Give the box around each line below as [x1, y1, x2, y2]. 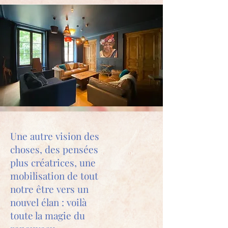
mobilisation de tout [10, 169, 98, 182]
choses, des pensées [10, 142, 98, 156]
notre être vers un [10, 182, 89, 195]
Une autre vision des [10, 129, 99, 142]
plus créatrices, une [10, 156, 96, 169]
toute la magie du [10, 209, 85, 222]
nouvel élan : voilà [10, 195, 87, 209]
